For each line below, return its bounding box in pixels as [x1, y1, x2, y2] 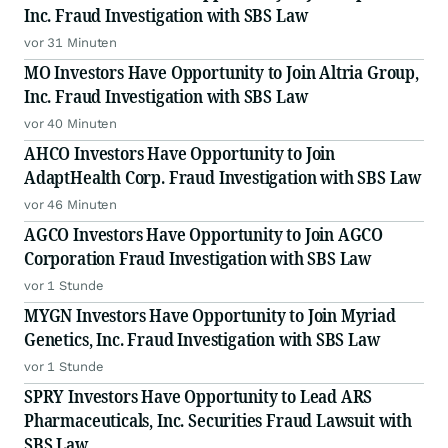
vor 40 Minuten [24, 116, 118, 132]
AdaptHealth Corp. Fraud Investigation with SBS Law [24, 165, 421, 190]
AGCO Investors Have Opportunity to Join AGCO [24, 222, 384, 247]
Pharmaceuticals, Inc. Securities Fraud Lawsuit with [24, 408, 412, 433]
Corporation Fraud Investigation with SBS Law [24, 246, 372, 271]
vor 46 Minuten [24, 197, 118, 213]
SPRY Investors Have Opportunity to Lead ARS [24, 384, 373, 409]
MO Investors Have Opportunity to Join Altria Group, [24, 60, 419, 85]
